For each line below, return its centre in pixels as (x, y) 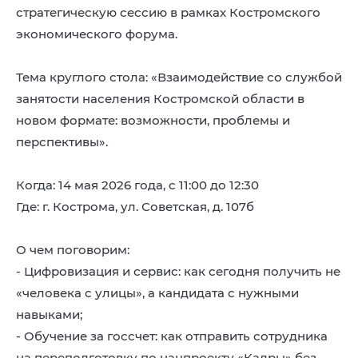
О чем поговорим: (73, 250)
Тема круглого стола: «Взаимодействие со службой (179, 77)
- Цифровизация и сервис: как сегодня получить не (178, 271)
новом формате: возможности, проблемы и (153, 120)
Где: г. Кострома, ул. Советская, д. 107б (135, 207)
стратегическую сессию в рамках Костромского (168, 12)
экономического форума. (97, 34)
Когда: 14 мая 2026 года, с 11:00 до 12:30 (137, 185)
